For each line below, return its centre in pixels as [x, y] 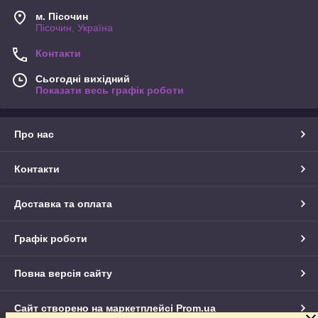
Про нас [34, 134]
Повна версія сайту [63, 273]
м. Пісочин [62, 16]
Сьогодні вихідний [83, 78]
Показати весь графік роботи [110, 90]
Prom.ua [196, 308]
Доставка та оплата [63, 203]
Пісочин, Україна [74, 27]
